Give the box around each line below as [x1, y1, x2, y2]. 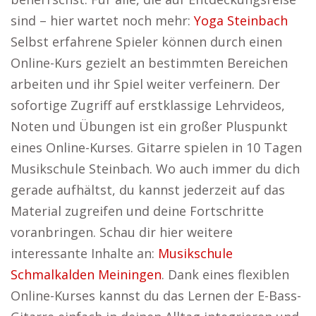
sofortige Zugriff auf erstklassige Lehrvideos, [11, 97, 285, 114]
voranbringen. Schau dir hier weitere [11, 224, 233, 241]
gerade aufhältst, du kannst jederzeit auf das [11, 181, 285, 198]
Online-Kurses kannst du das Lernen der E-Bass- [11, 287, 301, 304]
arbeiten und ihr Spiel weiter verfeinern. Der [11, 75, 280, 92]
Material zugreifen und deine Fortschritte [11, 202, 264, 219]
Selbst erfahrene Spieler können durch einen [11, 33, 282, 50]
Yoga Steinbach [194, 12, 288, 29]
